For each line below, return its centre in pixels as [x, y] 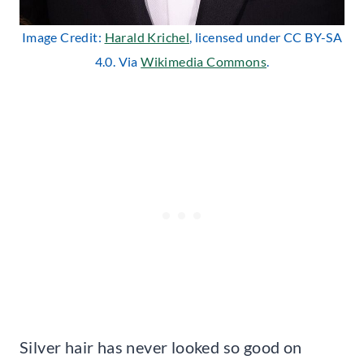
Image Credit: [63, 37]
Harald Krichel [147, 37]
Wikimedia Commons [204, 61]
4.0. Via [118, 61]
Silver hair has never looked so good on [161, 347]
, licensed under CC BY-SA [266, 37]
